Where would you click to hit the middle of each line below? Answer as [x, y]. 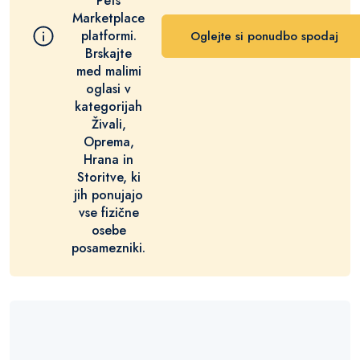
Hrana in [108, 160]
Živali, [108, 124]
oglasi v [108, 89]
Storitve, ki [108, 177]
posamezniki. [108, 248]
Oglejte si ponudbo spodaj [264, 36]
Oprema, [108, 142]
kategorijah [108, 106]
